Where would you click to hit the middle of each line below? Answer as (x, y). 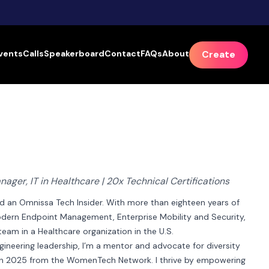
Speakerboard (74, 53)
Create (219, 54)
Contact (122, 53)
